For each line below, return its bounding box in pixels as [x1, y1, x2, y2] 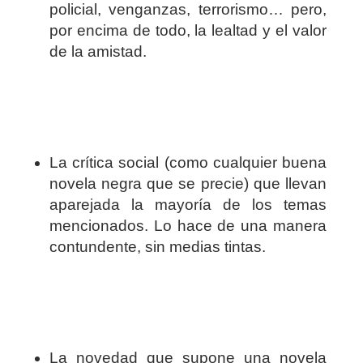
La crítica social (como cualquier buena [49, 154, 327, 172]
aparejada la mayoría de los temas [49, 196, 327, 214]
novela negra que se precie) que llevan [49, 175, 327, 193]
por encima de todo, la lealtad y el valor [49, 22, 327, 40]
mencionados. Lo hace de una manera [49, 217, 327, 235]
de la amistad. [49, 43, 147, 61]
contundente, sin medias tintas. [49, 238, 266, 256]
